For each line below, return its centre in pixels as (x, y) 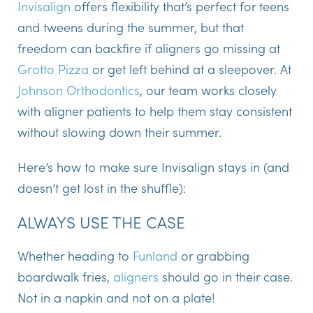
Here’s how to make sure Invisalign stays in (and (153, 167)
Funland (155, 256)
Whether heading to (75, 256)
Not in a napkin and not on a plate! (116, 298)
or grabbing (213, 256)
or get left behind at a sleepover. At (190, 69)
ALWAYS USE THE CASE (101, 222)
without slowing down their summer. (119, 132)
